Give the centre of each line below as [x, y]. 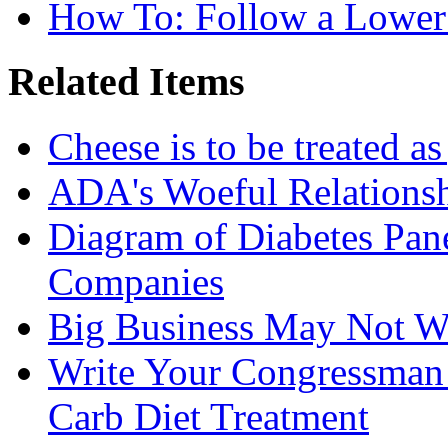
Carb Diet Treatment [208, 416]
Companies [136, 281]
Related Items [126, 81]
